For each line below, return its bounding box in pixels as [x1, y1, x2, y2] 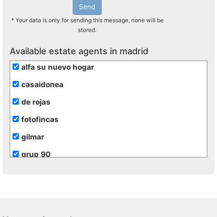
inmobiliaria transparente [21, 202, 113, 211]
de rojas [21, 97, 50, 107]
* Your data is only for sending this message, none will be [11, 16, 164, 24]
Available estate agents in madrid [10, 46, 148, 56]
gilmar [21, 132, 44, 141]
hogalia [21, 185, 48, 194]
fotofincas [21, 115, 59, 124]
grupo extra [21, 167, 64, 176]
